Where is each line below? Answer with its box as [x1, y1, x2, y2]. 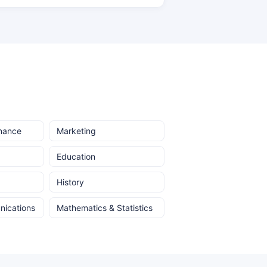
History [57, 177, 85, 187]
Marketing [57, 126, 97, 136]
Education [57, 151, 96, 162]
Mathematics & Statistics [57, 203, 153, 213]
